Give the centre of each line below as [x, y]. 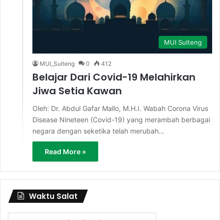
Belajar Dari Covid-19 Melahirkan [114, 77]
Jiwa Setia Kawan [77, 91]
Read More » [65, 151]
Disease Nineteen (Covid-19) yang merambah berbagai [121, 119]
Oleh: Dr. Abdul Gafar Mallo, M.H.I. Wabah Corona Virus [120, 108]
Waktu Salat [53, 196]
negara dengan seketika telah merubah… [98, 131]
